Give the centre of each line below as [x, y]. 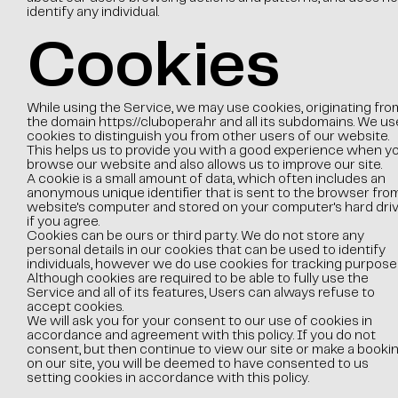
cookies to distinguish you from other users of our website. [207, 137]
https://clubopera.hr [157, 123]
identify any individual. [92, 12]
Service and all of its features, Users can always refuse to [200, 293]
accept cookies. [75, 307]
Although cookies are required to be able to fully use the [197, 279]
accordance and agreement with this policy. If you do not [201, 336]
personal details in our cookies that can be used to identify [206, 251]
